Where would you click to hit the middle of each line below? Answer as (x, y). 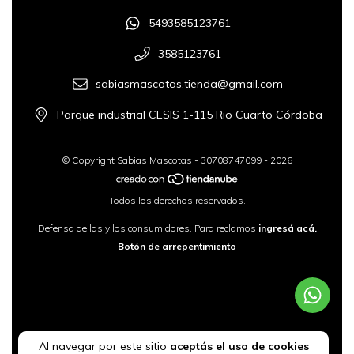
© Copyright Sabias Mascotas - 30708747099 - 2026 (177, 160)
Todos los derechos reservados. (177, 201)
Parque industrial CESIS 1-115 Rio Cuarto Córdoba (189, 115)
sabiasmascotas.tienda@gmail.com (190, 84)
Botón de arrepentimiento (177, 247)
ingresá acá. (287, 228)
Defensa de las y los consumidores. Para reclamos (147, 228)
